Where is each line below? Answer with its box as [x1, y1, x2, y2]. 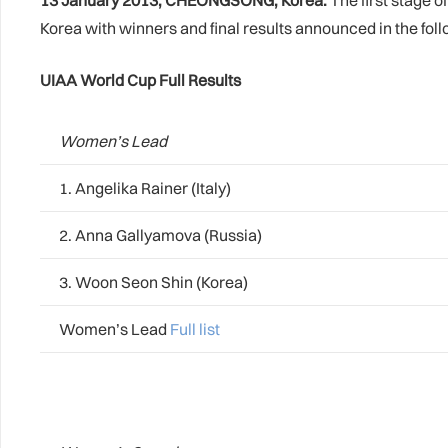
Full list [170, 319, 220, 339]
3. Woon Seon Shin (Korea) [56, 272, 248, 292]
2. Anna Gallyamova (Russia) [56, 225, 262, 245]
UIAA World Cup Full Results [40, 70, 241, 90]
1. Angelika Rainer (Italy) [56, 178, 231, 198]
